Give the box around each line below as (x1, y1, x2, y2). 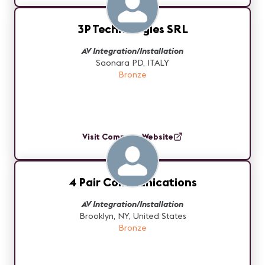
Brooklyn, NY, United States (79, 211, 186, 221)
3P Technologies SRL (77, 21, 188, 36)
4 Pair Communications (68, 174, 197, 189)
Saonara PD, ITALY (96, 57, 169, 68)
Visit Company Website (82, 131, 173, 142)
